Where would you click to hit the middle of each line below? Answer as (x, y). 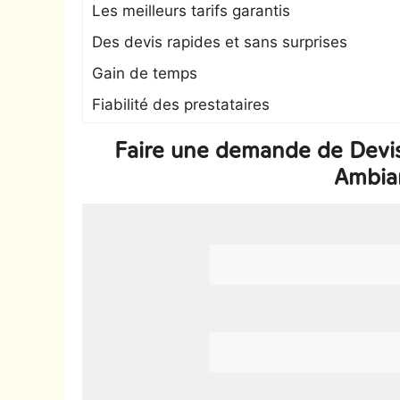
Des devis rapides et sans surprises (220, 42)
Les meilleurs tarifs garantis (191, 11)
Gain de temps (145, 73)
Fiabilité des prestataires (181, 104)
